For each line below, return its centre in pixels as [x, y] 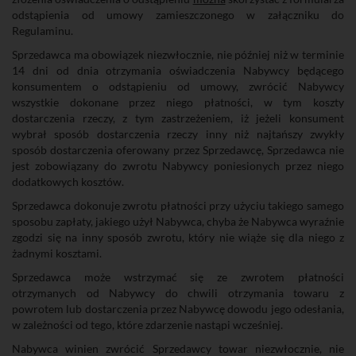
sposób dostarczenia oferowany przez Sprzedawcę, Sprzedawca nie [178, 150]
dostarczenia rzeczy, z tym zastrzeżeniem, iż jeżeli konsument [178, 118]
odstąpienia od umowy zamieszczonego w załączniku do [178, 15]
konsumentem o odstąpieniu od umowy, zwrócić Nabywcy [178, 86]
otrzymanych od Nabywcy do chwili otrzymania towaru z [178, 293]
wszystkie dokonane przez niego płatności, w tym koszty [178, 102]
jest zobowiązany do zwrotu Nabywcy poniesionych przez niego [178, 166]
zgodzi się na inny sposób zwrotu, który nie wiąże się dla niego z [178, 237]
